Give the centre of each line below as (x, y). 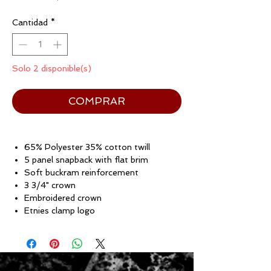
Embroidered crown (63, 198)
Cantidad (30, 23)
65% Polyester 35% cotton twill (87, 147)
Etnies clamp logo (60, 211)
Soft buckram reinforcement (81, 173)
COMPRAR (97, 101)
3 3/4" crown (50, 185)
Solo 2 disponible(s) (52, 69)
